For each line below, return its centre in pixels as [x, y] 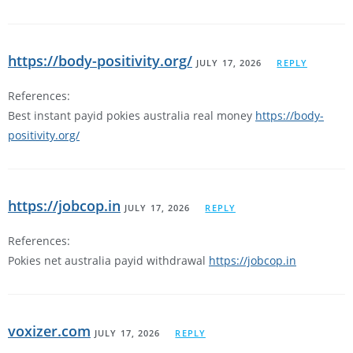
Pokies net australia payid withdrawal [108, 261]
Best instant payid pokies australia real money [132, 116]
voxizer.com [49, 331]
